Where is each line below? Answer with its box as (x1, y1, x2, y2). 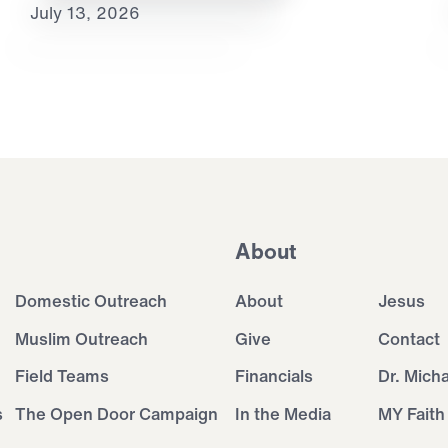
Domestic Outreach (14, 288, 167, 314)
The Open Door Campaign (14, 400, 218, 426)
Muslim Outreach (14, 325, 148, 351)
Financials (234, 363, 313, 389)
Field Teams (14, 363, 109, 389)
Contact (378, 325, 441, 351)
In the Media (234, 400, 331, 426)
